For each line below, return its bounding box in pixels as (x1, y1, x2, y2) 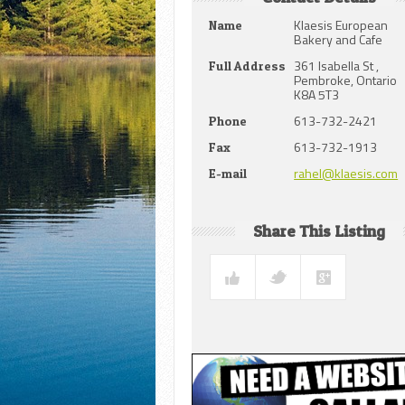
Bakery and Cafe (294, 30, 383, 50)
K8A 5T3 (294, 85, 340, 105)
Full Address (209, 58, 287, 74)
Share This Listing (252, 221, 385, 241)
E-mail (209, 165, 248, 182)
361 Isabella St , (294, 56, 380, 76)
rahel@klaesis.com (294, 164, 399, 184)
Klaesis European (294, 15, 389, 35)
